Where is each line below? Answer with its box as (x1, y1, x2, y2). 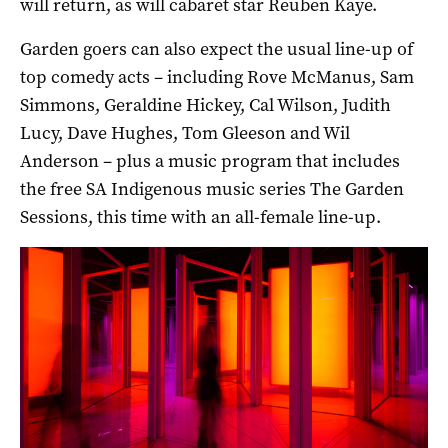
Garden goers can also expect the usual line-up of (20, 36, 413, 61)
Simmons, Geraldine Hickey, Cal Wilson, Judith (20, 92, 391, 117)
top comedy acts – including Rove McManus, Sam (20, 64, 414, 89)
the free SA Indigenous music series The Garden (20, 176, 404, 201)
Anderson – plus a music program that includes (20, 148, 400, 173)
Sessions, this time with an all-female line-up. (20, 204, 381, 229)
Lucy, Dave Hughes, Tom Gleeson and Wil (20, 120, 350, 145)
